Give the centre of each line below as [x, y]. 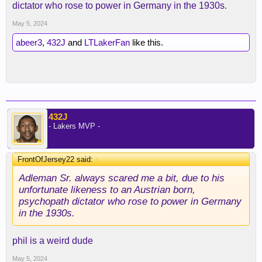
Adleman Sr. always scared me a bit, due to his [122, 178]
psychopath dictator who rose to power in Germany [130, 201]
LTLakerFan [107, 42]
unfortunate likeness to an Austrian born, [107, 189]
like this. [146, 42]
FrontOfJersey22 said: [56, 159]
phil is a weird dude [53, 241]
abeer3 [29, 42]
